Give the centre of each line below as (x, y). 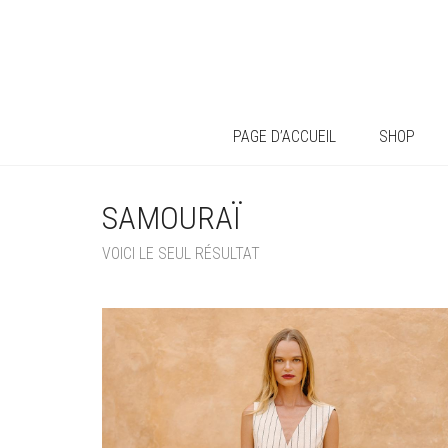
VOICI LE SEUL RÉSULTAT (181, 253)
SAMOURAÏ (171, 218)
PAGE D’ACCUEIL (284, 136)
